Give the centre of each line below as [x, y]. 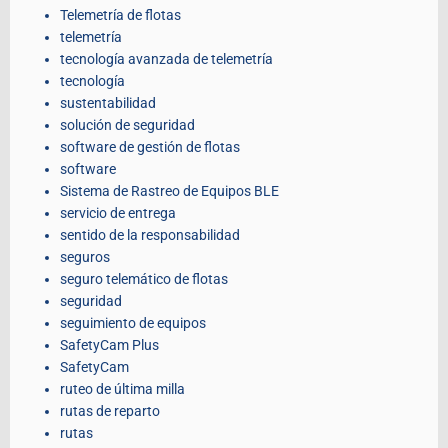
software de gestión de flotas [150, 147]
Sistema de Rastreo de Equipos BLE [169, 191]
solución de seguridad [127, 125]
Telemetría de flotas [120, 15]
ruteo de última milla [122, 389]
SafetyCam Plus [109, 345]
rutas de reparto [110, 411]
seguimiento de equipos [133, 323]
